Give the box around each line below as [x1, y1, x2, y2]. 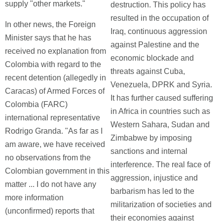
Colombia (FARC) [5, 100, 68, 109]
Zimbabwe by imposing [110, 134, 192, 142]
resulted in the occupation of [110, 14, 209, 22]
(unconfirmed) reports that [5, 207, 94, 215]
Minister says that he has [5, 34, 91, 42]
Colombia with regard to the [5, 60, 101, 69]
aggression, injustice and [110, 174, 198, 182]
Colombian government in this [5, 167, 110, 175]
